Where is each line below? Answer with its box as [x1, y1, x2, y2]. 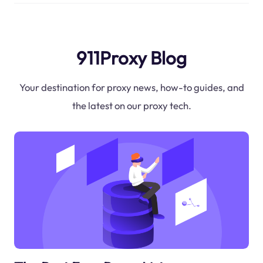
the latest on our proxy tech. [72, 99, 191, 112]
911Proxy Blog [76, 46, 187, 69]
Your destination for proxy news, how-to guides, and [19, 81, 244, 94]
